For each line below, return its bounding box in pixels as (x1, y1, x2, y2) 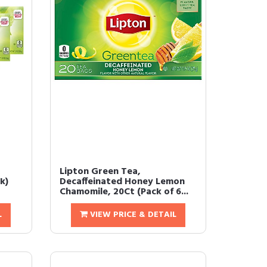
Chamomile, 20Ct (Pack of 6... (59, 184, 188, 200)
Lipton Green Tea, (59, 164, 141, 180)
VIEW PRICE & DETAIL (87, 208, 176, 222)
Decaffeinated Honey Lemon (59, 174, 185, 190)
